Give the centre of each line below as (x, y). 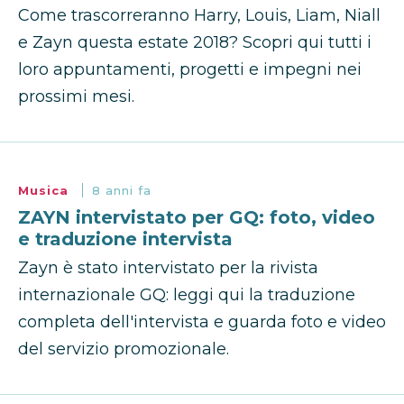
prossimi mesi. (76, 97)
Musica (46, 191)
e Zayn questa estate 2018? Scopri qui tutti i (195, 43)
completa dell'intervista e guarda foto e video (202, 322)
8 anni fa (122, 191)
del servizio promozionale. (124, 349)
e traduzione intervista (125, 239)
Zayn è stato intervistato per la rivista (168, 268)
